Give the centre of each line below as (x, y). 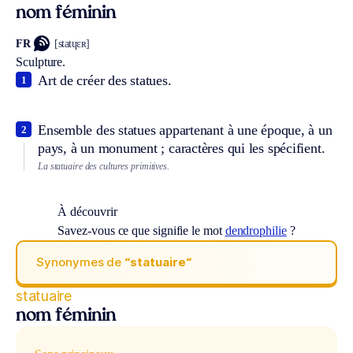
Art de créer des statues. (105, 81)
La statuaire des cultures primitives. (104, 167)
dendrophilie (256, 230)
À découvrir (87, 211)
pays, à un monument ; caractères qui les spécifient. (182, 149)
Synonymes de (81, 262)
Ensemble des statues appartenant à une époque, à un (185, 130)
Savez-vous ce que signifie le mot (141, 230)
